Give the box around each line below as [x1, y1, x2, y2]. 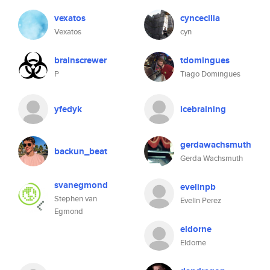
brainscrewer [54, 54, 107, 67]
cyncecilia [180, 11, 220, 25]
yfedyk [54, 102, 82, 116]
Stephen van [54, 193, 97, 204]
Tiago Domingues [180, 68, 240, 80]
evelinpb [180, 180, 216, 193]
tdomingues [180, 54, 230, 67]
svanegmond [54, 178, 108, 192]
